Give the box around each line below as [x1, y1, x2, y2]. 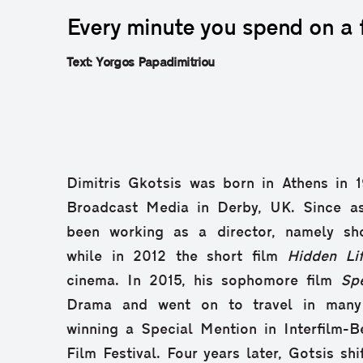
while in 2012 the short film [66, 249, 287, 265]
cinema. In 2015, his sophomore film [66, 273, 340, 289]
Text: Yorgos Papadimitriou [66, 56, 215, 70]
